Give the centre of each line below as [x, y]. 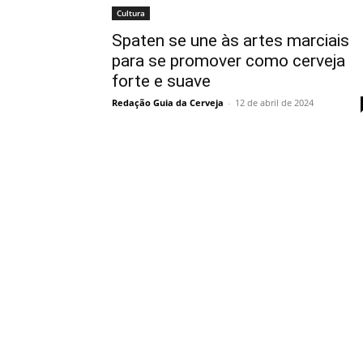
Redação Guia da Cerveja [168, 102]
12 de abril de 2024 [274, 102]
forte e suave [161, 81]
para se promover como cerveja [228, 60]
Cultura [131, 13]
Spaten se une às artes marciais [231, 40]
